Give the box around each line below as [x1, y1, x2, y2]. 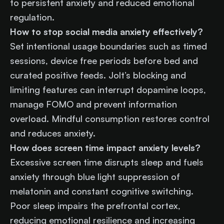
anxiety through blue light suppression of [10, 170, 180, 182]
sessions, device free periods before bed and [10, 54, 198, 66]
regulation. [10, 11, 59, 22]
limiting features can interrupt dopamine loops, [10, 83, 206, 95]
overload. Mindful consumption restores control [10, 112, 209, 124]
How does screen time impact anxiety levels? [10, 141, 200, 153]
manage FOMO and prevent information [10, 98, 177, 109]
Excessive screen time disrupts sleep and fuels [10, 156, 203, 167]
